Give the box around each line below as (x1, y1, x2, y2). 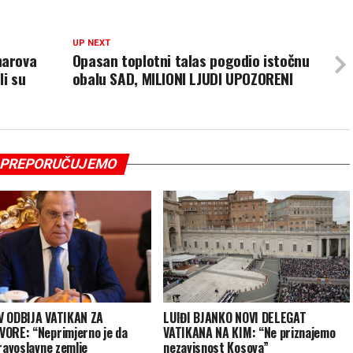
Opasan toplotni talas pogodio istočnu (72, 49, 310, 72)
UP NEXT (72, 38, 110, 49)
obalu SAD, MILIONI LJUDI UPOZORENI (72, 67, 293, 91)
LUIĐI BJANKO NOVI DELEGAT (163, 308, 307, 328)
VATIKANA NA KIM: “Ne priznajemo (163, 323, 336, 343)
